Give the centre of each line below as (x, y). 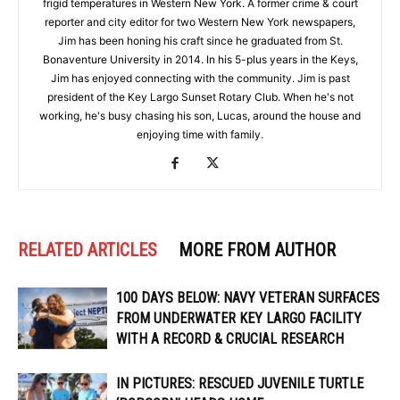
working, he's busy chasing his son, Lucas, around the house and (200, 116)
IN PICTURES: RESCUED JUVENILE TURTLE (240, 384)
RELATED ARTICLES (87, 250)
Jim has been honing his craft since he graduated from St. (200, 41)
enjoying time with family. (200, 135)
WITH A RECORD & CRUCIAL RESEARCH (230, 339)
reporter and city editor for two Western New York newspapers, (200, 22)
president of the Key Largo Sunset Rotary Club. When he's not (200, 97)
